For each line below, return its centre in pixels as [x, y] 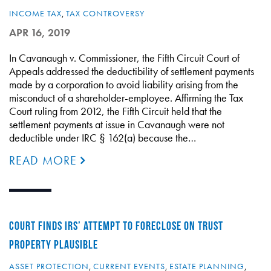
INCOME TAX [35, 13]
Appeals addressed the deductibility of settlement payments [132, 71]
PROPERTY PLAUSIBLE [54, 244]
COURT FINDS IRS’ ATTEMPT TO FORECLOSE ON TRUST [116, 226]
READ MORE [45, 160]
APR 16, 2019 [40, 32]
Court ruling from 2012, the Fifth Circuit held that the [116, 111]
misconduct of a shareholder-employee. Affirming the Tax [126, 98]
